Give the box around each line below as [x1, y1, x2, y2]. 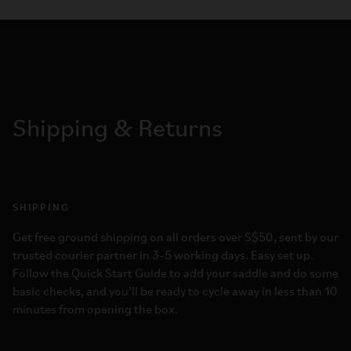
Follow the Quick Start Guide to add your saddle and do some [13, 268, 338, 280]
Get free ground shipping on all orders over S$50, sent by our [13, 232, 338, 244]
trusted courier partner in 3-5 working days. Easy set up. [13, 250, 313, 262]
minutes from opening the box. [13, 304, 178, 317]
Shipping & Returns [13, 118, 223, 143]
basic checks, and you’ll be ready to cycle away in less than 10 [13, 286, 338, 299]
